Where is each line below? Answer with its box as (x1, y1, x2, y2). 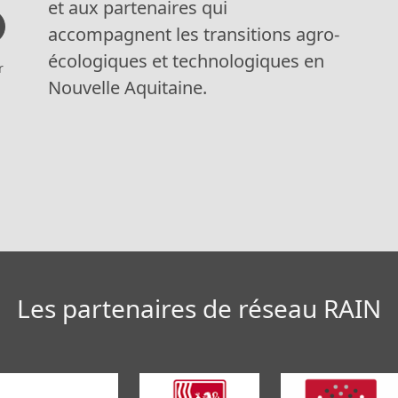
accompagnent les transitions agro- (48, 22, 339, 46)
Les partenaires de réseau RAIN (17, 291, 381, 325)
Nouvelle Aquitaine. (48, 76, 207, 99)
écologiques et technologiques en (48, 49, 324, 73)
